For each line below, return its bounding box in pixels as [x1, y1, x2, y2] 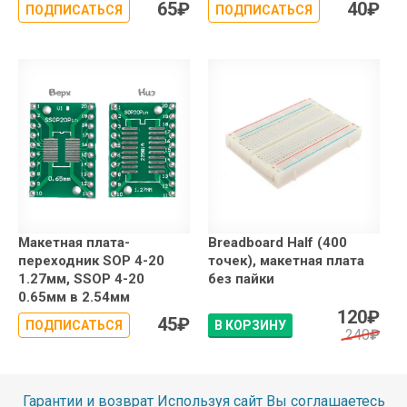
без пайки [208, 270, 274, 287]
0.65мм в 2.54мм [18, 288, 130, 305]
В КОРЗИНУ [214, 317, 286, 333]
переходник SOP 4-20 [18, 252, 164, 269]
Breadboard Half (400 [208, 233, 347, 251]
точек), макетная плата [208, 252, 364, 269]
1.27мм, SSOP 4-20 [18, 270, 144, 287]
